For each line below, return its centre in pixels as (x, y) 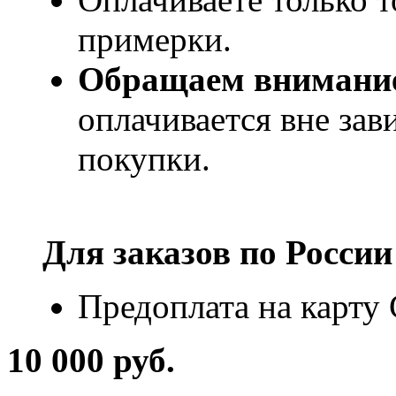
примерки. (155, 39)
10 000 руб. (91, 360)
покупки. (144, 158)
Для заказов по (164, 252)
